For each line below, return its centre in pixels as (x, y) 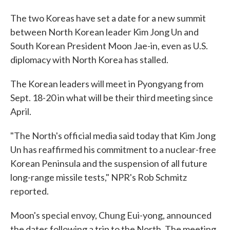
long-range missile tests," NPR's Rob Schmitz (99, 177)
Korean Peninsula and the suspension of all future (109, 163)
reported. (30, 191)
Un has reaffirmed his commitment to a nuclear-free (113, 149)
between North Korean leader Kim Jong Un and (104, 32)
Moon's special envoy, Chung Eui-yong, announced (111, 215)
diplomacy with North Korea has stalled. (89, 60)
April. (21, 111)
